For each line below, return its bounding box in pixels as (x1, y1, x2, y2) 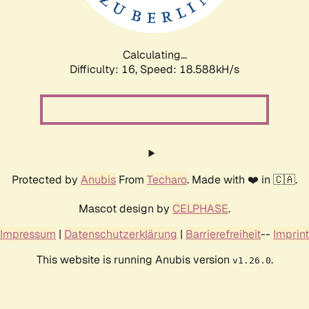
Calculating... (122, 47, 187, 62)
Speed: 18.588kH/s (140, 61, 239, 77)
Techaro (147, 172, 187, 187)
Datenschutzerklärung (64, 226, 177, 241)
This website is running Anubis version (36, 252, 232, 267)
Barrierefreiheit (186, 226, 261, 241)
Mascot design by (79, 201, 172, 216)
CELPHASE (172, 201, 228, 216)
